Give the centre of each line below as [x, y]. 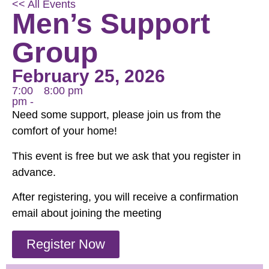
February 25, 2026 [89, 76]
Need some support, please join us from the [116, 115]
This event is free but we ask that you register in [126, 156]
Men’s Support [111, 24]
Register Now [66, 244]
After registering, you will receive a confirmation [125, 197]
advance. [34, 172]
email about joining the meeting [87, 213]
